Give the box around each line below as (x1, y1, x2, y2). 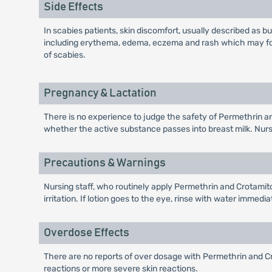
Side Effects (43, 1, 103, 13)
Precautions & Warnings (43, 157, 166, 169)
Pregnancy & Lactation (43, 87, 157, 99)
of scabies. (43, 50, 86, 60)
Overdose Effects (43, 227, 129, 239)
